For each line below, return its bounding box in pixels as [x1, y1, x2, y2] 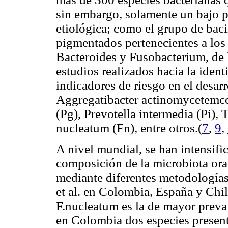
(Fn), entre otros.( [109, 121, 202, 135]
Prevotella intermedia [84, 107, 193, 121]
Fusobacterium [129, 50, 206, 64]
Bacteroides [56, 50, 117, 64]
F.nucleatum [56, 199, 119, 213]
